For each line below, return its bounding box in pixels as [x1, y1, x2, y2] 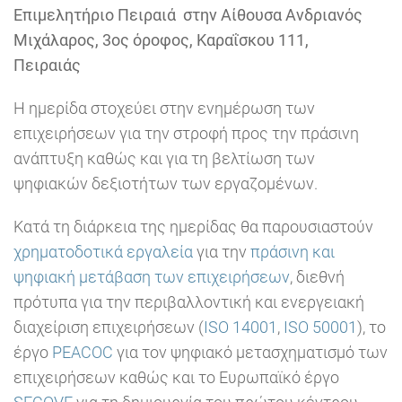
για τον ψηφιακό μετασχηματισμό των [113, 343, 388, 363]
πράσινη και [250, 242, 335, 262]
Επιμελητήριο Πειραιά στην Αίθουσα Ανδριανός [13, 5, 363, 25]
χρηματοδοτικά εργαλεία [13, 242, 193, 262]
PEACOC [52, 343, 113, 363]
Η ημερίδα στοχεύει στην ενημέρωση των [13, 99, 315, 118]
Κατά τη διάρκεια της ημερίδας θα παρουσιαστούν [13, 217, 373, 237]
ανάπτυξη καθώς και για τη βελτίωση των [13, 149, 315, 169]
